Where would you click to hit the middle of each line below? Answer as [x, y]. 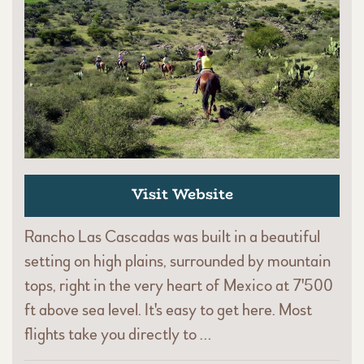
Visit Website [182, 194]
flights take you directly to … [118, 334]
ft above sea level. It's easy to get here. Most [168, 310]
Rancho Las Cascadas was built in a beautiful [172, 236]
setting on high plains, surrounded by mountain [178, 261]
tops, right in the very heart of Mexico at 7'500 [179, 285]
